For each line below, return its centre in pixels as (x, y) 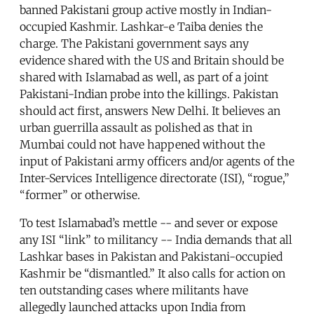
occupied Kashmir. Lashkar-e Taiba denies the (141, 26)
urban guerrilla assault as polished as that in (136, 127)
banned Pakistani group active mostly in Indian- (146, 9)
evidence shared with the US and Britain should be (152, 60)
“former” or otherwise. (80, 194)
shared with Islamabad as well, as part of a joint (144, 77)
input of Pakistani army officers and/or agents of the (157, 161)
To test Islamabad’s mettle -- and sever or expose (149, 223)
